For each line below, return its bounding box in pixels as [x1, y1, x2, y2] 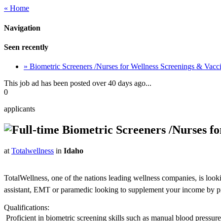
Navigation [4, 23, 40, 32]
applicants [4, 105, 35, 113]
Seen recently [4, 43, 48, 51]
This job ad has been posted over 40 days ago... [4, 79, 151, 88]
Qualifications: [4, 203, 49, 212]
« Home [4, 4, 29, 13]
